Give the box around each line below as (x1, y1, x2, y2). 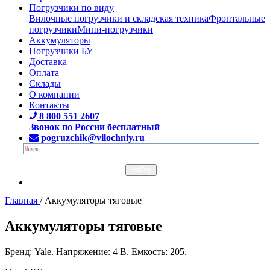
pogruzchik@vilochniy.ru (41, 132, 145, 143)
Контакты (29, 99, 69, 110)
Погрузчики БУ (29, 45, 93, 56)
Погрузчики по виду (29, 2, 114, 13)
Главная (5, 195, 37, 206)
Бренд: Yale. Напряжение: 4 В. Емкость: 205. (5, 246, 187, 257)
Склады (29, 78, 61, 89)
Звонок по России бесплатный (29, 121, 160, 132)
